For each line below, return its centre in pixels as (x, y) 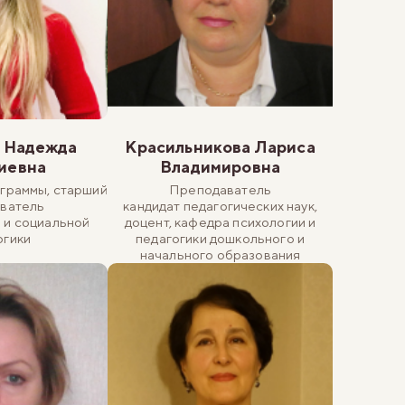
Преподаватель (221, 190)
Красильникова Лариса (220, 147)
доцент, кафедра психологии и (220, 222)
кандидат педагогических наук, (220, 206)
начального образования (220, 255)
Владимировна (221, 167)
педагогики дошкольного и (220, 239)
